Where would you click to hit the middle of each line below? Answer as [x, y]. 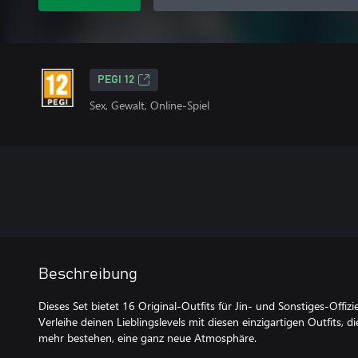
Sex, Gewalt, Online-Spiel [149, 105]
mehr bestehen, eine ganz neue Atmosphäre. [147, 338]
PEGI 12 [116, 80]
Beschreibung [88, 274]
